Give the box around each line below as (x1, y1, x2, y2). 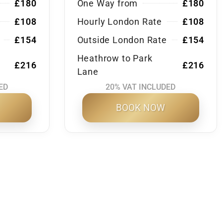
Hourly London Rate (77, 16, 162, 27)
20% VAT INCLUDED (106, 82, 176, 92)
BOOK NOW (116, 102, 166, 113)
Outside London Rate (77, 35, 167, 46)
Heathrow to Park (77, 53, 153, 64)
